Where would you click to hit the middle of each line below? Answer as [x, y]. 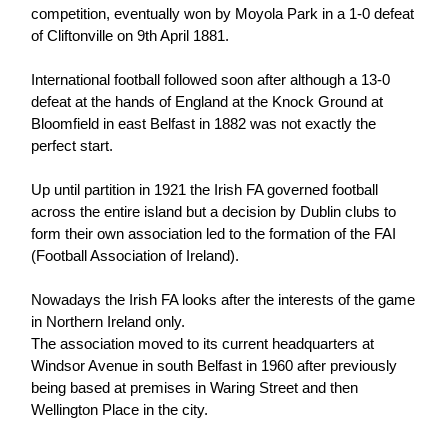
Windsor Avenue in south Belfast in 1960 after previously [214, 365]
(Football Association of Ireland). [135, 255]
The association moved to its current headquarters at [203, 343]
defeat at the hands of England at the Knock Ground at [207, 101]
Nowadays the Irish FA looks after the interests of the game [223, 299]
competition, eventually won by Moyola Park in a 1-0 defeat [223, 13]
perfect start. [72, 145]
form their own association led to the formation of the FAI [214, 233]
